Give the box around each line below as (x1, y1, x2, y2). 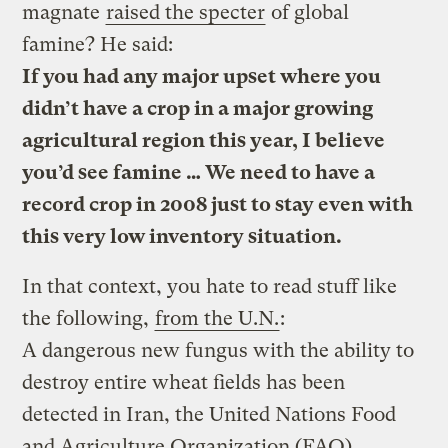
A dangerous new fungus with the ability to (22, 338, 415, 362)
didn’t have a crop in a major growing (22, 96, 374, 120)
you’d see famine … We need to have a (22, 160, 376, 184)
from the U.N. (155, 306, 280, 330)
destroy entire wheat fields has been (22, 370, 346, 394)
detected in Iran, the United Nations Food (22, 402, 397, 426)
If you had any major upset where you (22, 64, 382, 88)
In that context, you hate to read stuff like (22, 274, 398, 298)
